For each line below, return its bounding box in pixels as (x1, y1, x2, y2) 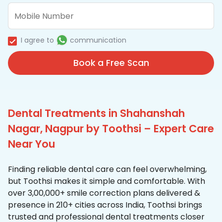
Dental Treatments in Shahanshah (8, 106, 185, 121)
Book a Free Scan (73, 57, 149, 69)
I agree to (21, 35, 54, 46)
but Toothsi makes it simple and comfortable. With (8, 175, 205, 187)
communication (70, 35, 126, 46)
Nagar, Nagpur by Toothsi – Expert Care (8, 121, 214, 136)
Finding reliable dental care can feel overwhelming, (8, 164, 207, 175)
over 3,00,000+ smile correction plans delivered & (8, 187, 200, 199)
